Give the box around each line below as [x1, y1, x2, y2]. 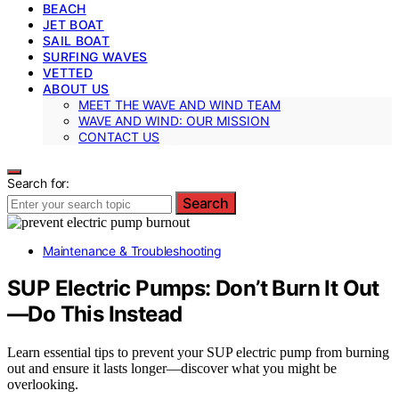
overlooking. [7, 377, 78, 393]
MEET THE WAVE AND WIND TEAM [78, 96, 281, 112]
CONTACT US [78, 128, 159, 144]
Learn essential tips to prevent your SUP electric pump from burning [7, 345, 389, 361]
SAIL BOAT [43, 32, 110, 48]
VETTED [43, 64, 94, 80]
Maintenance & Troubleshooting [43, 242, 222, 258]
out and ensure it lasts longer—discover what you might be [7, 361, 337, 377]
